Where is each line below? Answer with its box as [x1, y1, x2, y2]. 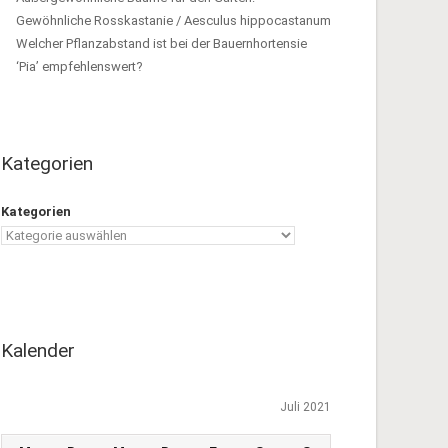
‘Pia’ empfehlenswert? [16, 59, 143, 74]
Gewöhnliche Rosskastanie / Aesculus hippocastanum [16, 13, 331, 28]
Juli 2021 [280, 400, 331, 414]
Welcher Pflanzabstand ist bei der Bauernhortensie [16, 36, 307, 51]
